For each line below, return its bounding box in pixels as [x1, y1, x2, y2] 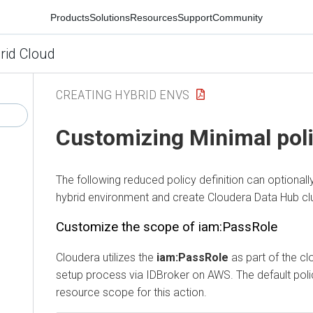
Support [177, 11, 212, 23]
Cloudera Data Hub [208, 190, 299, 204]
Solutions [89, 11, 130, 23]
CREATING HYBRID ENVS [56, 86, 189, 103]
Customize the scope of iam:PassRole [56, 219, 277, 235]
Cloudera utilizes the [56, 250, 156, 264]
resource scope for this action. [56, 285, 207, 299]
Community [212, 11, 263, 23]
